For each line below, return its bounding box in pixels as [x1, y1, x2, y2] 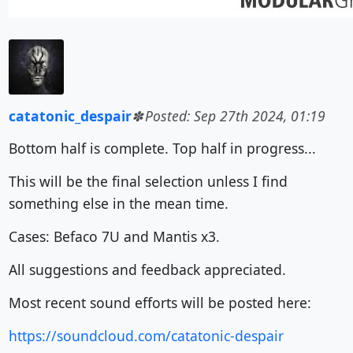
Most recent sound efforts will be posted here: [8, 293, 311, 312]
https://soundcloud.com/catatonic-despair [8, 326, 284, 345]
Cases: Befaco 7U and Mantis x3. [8, 227, 220, 246]
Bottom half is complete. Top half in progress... [8, 139, 316, 158]
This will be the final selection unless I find [8, 172, 288, 191]
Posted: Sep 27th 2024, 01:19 [144, 106, 325, 125]
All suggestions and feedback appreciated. [8, 260, 286, 279]
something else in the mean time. [8, 194, 229, 213]
